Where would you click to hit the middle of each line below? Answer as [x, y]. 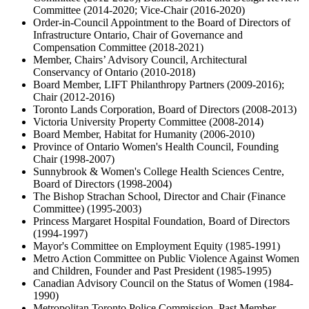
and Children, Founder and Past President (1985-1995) [152, 271]
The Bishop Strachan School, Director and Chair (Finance [159, 197]
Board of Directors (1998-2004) [102, 184]
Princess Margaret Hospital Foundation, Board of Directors [161, 221]
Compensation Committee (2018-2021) [120, 48]
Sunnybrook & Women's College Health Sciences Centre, [159, 172]
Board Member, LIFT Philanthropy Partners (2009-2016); [159, 85]
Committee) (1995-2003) [87, 209]
